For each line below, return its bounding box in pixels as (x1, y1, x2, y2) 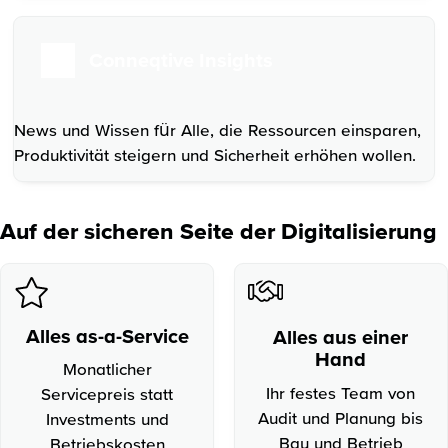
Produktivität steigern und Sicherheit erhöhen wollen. (14, 145, 417, 165)
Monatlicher (62, 358, 152, 378)
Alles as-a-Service (25, 324, 189, 347)
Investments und (45, 408, 169, 428)
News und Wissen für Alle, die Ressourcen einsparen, (14, 120, 422, 140)
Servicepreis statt (41, 383, 174, 403)
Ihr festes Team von (266, 382, 416, 402)
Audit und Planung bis (258, 407, 424, 427)
